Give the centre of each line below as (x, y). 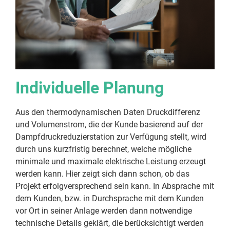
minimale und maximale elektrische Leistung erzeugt (111, 161)
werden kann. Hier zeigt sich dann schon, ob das (102, 174)
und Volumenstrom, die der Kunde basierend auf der (109, 124)
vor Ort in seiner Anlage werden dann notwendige (104, 210)
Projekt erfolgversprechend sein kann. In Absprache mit (115, 186)
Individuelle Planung (90, 88)
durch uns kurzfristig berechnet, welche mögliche (103, 149)
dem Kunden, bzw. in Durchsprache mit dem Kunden (110, 198)
